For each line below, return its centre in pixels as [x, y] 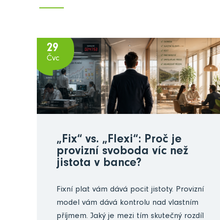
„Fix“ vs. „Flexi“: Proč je [119, 140]
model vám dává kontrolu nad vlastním [127, 203]
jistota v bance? [99, 164]
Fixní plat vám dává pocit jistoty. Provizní [130, 190]
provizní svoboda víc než [122, 152]
